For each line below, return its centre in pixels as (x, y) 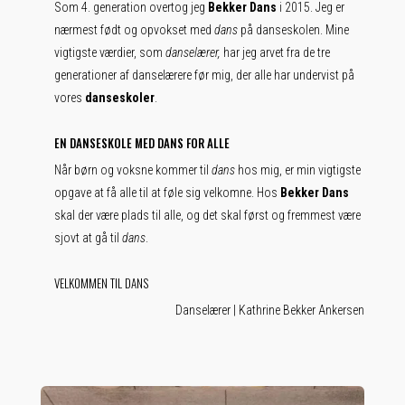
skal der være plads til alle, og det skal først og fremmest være (207, 215)
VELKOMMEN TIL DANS (101, 283)
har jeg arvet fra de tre (275, 52)
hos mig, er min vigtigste (297, 170)
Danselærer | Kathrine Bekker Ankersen (269, 310)
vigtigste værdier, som (109, 52)
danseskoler (119, 98)
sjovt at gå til (88, 238)
